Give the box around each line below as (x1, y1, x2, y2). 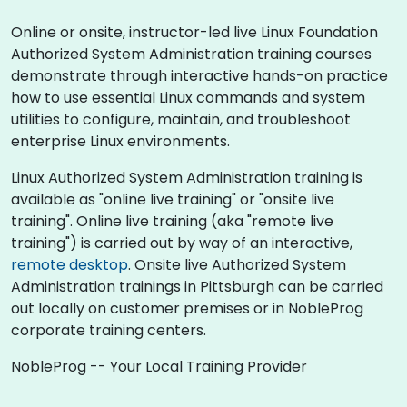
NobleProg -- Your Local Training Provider (11, 356, 307, 377)
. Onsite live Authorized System (128, 254, 346, 275)
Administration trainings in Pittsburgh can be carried (11, 276, 383, 297)
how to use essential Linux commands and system (11, 87, 365, 108)
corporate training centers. (11, 320, 206, 341)
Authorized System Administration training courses (11, 44, 372, 65)
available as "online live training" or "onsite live (11, 189, 334, 210)
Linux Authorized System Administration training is (11, 167, 362, 188)
